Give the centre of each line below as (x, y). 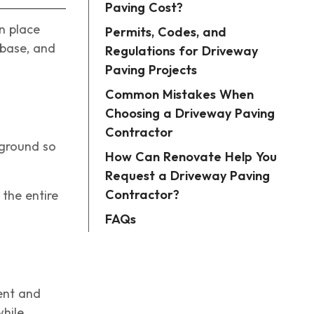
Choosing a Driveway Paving (190, 114)
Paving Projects (151, 70)
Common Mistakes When (179, 95)
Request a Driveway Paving (187, 176)
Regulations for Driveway (182, 51)
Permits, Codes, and (166, 32)
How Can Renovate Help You (191, 157)
